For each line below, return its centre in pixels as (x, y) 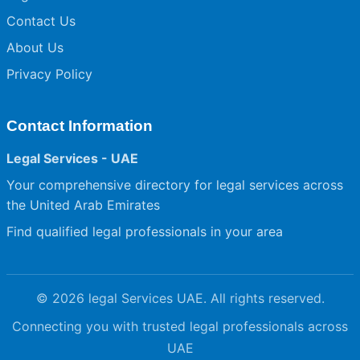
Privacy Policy (49, 74)
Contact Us (41, 21)
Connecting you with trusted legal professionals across (180, 327)
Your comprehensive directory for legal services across (175, 185)
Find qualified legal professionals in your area (145, 232)
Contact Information (80, 126)
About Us (35, 48)
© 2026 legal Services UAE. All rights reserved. (180, 299)
